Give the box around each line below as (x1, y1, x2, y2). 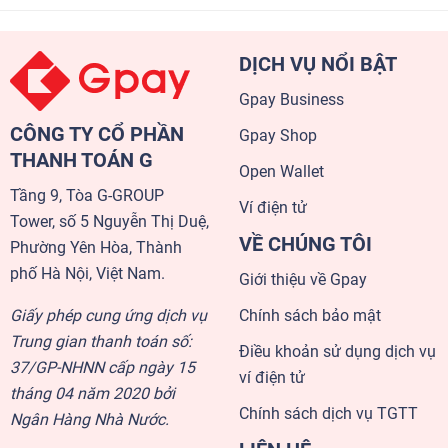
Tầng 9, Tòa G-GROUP (10, 186, 164, 205)
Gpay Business (239, 90, 344, 109)
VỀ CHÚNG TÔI (239, 232, 372, 256)
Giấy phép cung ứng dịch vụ (10, 306, 207, 325)
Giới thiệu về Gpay (239, 270, 367, 289)
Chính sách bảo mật (239, 306, 381, 325)
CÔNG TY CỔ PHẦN (10, 122, 184, 146)
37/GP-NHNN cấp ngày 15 (10, 358, 195, 377)
